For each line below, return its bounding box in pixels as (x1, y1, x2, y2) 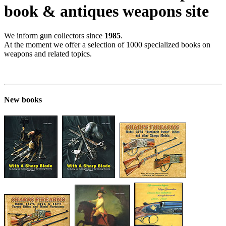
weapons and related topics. (4, 49, 92, 59)
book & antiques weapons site (4, 2, 209, 20)
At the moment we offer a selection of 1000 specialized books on (4, 40, 210, 49)
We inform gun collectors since (4, 31, 104, 40)
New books (4, 95, 42, 104)
